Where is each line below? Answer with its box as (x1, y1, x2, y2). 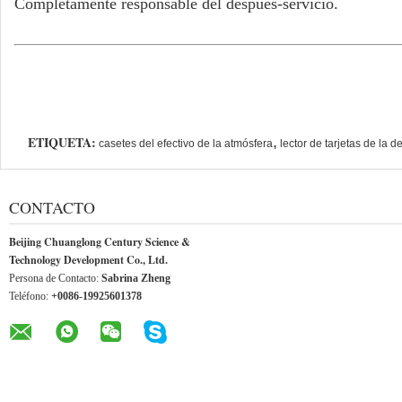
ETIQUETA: (28, 133, 96, 152)
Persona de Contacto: (9, 272, 101, 284)
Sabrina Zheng (101, 272, 170, 284)
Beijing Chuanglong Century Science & (9, 234, 190, 249)
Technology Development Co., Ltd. (9, 252, 168, 267)
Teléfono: (9, 290, 51, 302)
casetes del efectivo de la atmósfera (99, 137, 273, 150)
